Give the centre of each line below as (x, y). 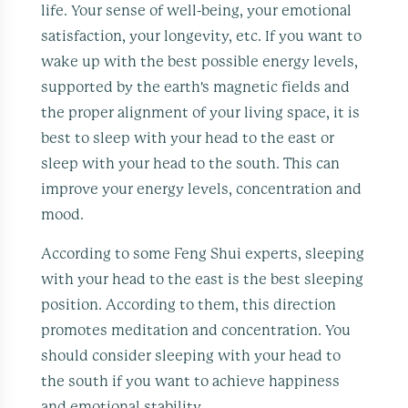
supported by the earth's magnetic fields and (196, 87)
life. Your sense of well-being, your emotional (197, 10)
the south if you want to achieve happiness (191, 381)
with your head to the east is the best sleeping (203, 279)
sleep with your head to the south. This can (191, 163)
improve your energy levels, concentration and (202, 189)
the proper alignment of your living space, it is (201, 112)
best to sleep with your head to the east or (188, 138)
